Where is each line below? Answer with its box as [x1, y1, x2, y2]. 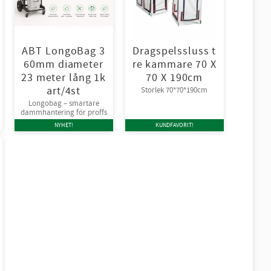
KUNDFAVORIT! [155, 120, 194, 129]
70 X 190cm [146, 70, 203, 85]
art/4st [47, 83, 81, 98]
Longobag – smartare [28, 99, 99, 109]
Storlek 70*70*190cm [141, 85, 208, 96]
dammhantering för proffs [20, 108, 107, 118]
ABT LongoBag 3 [22, 44, 105, 58]
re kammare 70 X [132, 57, 217, 71]
